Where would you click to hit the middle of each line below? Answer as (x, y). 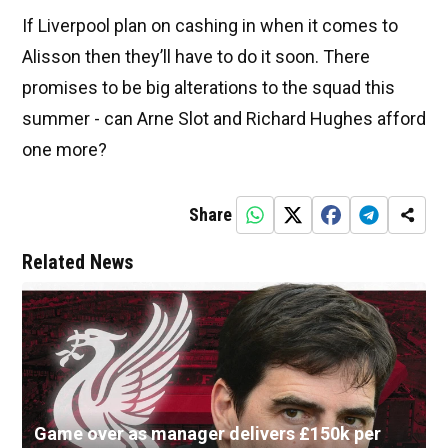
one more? (64, 150)
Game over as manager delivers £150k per (207, 434)
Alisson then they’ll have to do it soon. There (196, 57)
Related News (77, 262)
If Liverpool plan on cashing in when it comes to (210, 26)
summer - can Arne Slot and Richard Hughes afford (224, 119)
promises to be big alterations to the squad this (208, 88)
